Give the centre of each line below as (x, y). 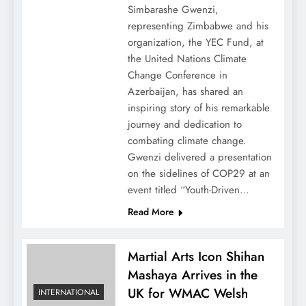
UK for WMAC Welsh (187, 293)
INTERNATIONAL (69, 293)
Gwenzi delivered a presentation (199, 157)
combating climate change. (187, 140)
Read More (151, 211)
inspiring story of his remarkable (198, 108)
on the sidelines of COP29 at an (198, 173)
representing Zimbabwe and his (198, 26)
